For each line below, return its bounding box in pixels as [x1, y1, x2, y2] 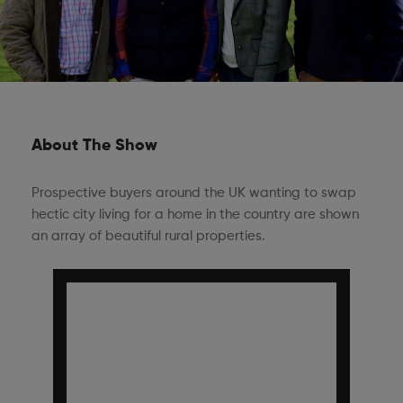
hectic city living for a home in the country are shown [31, 208, 359, 221]
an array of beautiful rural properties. [31, 229, 265, 243]
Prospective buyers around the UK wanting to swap [31, 186, 356, 200]
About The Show [31, 138, 157, 154]
